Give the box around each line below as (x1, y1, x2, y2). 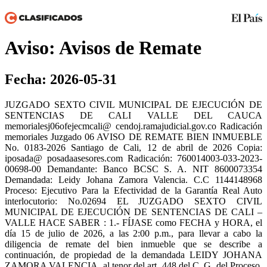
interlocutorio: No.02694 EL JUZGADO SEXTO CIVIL (5, 196, 262, 207)
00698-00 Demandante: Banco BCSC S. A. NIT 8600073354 (5, 164, 262, 175)
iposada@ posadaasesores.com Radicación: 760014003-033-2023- (5, 153, 262, 164)
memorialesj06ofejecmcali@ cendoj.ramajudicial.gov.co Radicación (5, 121, 262, 132)
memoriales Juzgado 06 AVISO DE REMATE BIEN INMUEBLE (5, 132, 262, 142)
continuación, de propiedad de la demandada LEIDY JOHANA (5, 250, 262, 260)
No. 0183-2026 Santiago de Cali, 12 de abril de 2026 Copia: (5, 142, 262, 153)
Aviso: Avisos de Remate (5, 36, 201, 58)
